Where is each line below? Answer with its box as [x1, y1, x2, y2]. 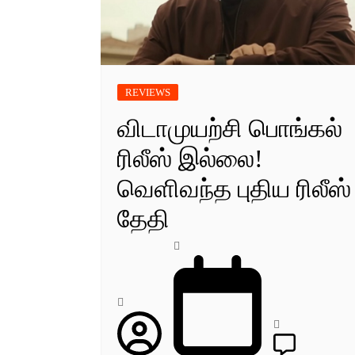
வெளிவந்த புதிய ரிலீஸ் [117, 174, 351, 203]
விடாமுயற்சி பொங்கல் [117, 113, 342, 143]
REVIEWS [125, 86, 170, 98]
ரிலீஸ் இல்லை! [117, 143, 263, 173]
